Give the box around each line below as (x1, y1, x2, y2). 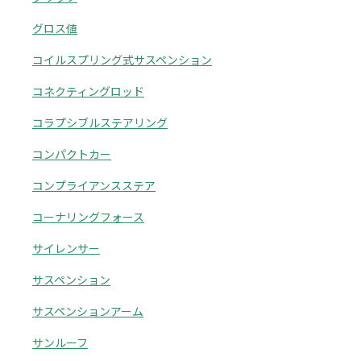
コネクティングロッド (32, 83, 144, 99)
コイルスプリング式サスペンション (32, 52, 212, 68)
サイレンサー (32, 240, 100, 256)
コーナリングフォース (32, 209, 144, 225)
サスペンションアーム (32, 303, 143, 319)
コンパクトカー (32, 146, 111, 162)
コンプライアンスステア (32, 177, 156, 193)
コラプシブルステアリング (32, 114, 168, 131)
